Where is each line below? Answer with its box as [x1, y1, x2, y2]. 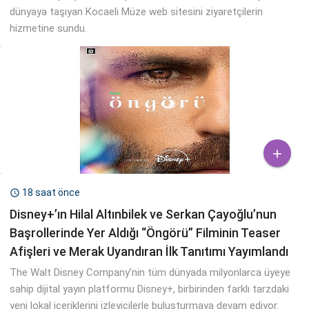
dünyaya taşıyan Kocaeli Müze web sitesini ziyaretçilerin [10, 5, 263, 18]
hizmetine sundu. [10, 21, 87, 34]
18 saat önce [22, 186, 80, 198]
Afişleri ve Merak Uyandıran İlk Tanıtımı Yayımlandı [10, 243, 288, 259]
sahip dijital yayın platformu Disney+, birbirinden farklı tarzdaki [10, 282, 289, 295]
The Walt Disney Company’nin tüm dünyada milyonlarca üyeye [10, 266, 290, 279]
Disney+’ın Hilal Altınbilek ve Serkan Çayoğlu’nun [10, 206, 277, 221]
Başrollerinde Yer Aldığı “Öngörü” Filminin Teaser [10, 225, 281, 240]
